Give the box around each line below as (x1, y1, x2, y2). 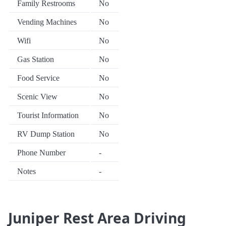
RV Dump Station (17, 130, 75, 139)
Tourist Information (17, 111, 79, 120)
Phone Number (17, 148, 66, 157)
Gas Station (17, 55, 54, 64)
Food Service (17, 74, 60, 83)
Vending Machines (17, 18, 77, 27)
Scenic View (17, 92, 58, 101)
